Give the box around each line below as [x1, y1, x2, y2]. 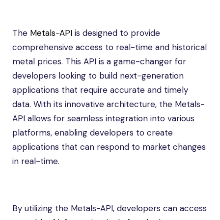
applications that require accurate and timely [12, 84, 188, 95]
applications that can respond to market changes [12, 141, 206, 152]
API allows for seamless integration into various [12, 113, 194, 124]
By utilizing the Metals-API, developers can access [12, 203, 207, 214]
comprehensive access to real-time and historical [12, 42, 207, 53]
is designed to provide [72, 27, 160, 38]
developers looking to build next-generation [12, 70, 184, 81]
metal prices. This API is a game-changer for [12, 56, 186, 67]
